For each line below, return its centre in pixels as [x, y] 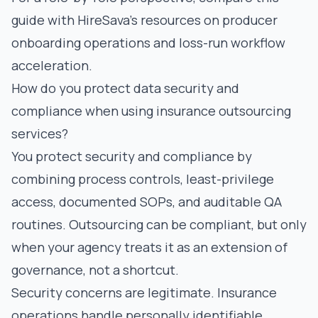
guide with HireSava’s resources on [117, 20]
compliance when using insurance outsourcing [151, 111]
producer [250, 20]
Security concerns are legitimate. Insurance [144, 292]
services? [40, 133]
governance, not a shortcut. [95, 270]
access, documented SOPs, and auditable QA [147, 202]
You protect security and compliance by [132, 156]
